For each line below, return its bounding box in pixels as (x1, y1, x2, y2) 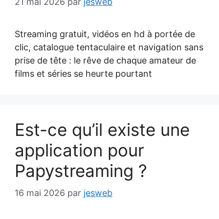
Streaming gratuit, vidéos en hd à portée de (15, 29, 195, 39)
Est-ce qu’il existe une (15, 119, 190, 140)
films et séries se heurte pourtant (15, 68, 152, 79)
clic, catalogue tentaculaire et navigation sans (15, 42, 203, 52)
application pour (15, 140, 144, 160)
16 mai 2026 (15, 188, 65, 198)
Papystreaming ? (15, 160, 147, 181)
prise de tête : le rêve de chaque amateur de (15, 55, 196, 66)
